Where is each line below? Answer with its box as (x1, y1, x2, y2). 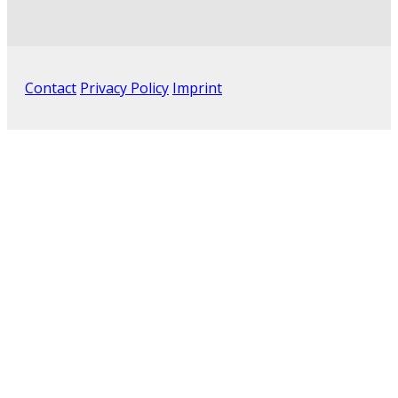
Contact (25, 78, 76, 99)
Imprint (172, 78, 222, 99)
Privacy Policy (80, 78, 169, 99)
